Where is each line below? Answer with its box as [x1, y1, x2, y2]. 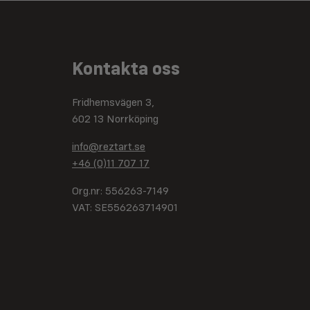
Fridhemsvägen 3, [72, 98, 154, 109]
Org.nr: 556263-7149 [72, 186, 169, 198]
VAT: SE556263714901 [72, 203, 178, 215]
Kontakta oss [72, 60, 180, 80]
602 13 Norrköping [72, 114, 158, 126]
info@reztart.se [72, 142, 145, 154]
